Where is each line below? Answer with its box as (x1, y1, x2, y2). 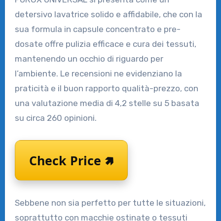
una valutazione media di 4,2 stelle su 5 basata (14, 98, 199, 108)
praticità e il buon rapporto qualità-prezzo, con (14, 83, 198, 93)
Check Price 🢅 (29, 151, 113, 169)
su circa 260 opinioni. (14, 112, 97, 123)
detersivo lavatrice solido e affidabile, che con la (14, 9, 202, 19)
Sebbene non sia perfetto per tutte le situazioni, (14, 197, 206, 208)
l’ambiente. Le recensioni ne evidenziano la (14, 68, 182, 78)
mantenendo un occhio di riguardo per (14, 53, 163, 64)
